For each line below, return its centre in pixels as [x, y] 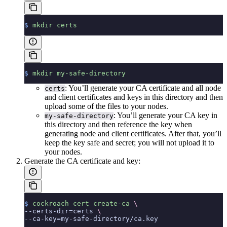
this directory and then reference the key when [118, 124]
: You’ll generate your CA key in [165, 115]
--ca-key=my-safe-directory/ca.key [91, 218]
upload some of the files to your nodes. [106, 106]
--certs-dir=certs [61, 211]
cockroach [49, 203]
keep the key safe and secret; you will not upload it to [129, 142]
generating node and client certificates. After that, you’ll [133, 133]
